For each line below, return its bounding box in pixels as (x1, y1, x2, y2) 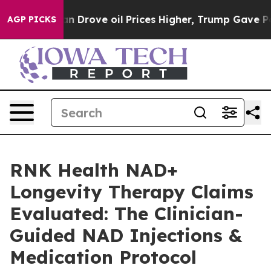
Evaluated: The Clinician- (10, 202, 243, 225)
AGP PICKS (7, 14, 56, 25)
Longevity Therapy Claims (10, 180, 253, 203)
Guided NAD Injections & (10, 224, 242, 247)
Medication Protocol (10, 246, 197, 269)
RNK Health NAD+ (10, 158, 178, 181)
